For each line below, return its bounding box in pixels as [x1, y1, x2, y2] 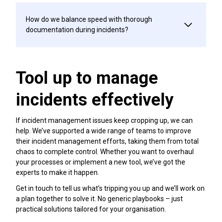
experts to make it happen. [16, 168, 99, 177]
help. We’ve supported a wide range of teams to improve [16, 127, 191, 135]
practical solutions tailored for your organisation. [16, 205, 166, 214]
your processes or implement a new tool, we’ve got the [16, 158, 185, 166]
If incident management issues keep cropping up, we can [16, 116, 193, 125]
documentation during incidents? [26, 25, 128, 34]
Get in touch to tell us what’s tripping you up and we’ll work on [16, 184, 205, 193]
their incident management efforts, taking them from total [16, 137, 199, 146]
